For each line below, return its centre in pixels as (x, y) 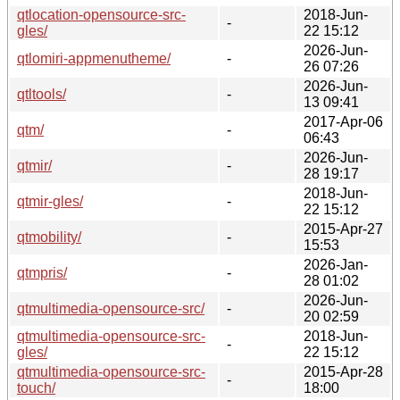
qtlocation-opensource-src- (101, 14)
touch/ (36, 387)
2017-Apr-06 (343, 121)
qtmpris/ (42, 272)
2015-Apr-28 (343, 371)
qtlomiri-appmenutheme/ (94, 58)
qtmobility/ (49, 237)
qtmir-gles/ (50, 201)
